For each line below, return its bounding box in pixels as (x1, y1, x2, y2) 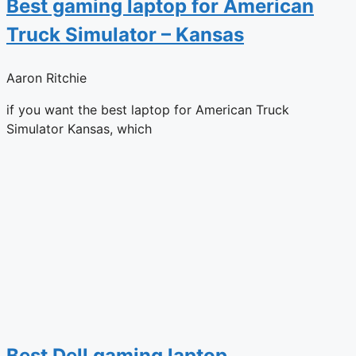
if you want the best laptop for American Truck (6, 101, 289, 118)
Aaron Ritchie (6, 69, 87, 86)
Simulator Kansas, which (6, 120, 152, 137)
